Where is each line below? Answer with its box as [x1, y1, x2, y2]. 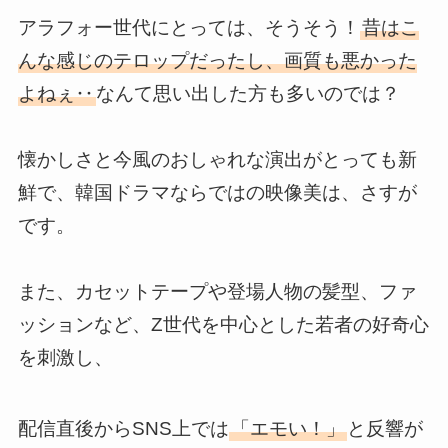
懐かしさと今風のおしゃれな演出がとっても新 [17, 148, 417, 170]
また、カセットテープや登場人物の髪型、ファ [17, 280, 417, 302]
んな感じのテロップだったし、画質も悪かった [17, 49, 417, 71]
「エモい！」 [230, 417, 345, 439]
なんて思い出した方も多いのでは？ [95, 82, 400, 104]
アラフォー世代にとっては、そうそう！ [17, 16, 360, 38]
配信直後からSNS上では [17, 417, 229, 439]
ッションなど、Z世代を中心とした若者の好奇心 [17, 313, 429, 335]
